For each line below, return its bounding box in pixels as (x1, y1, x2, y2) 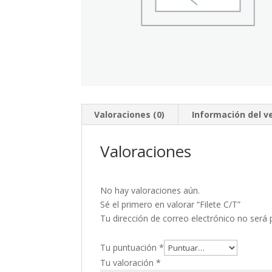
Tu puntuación (100, 242, 160, 254)
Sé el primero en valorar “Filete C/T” (100, 199, 241, 211)
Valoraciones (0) (94, 109, 165, 121)
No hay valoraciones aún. (100, 185, 200, 197)
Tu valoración (100, 257, 157, 269)
